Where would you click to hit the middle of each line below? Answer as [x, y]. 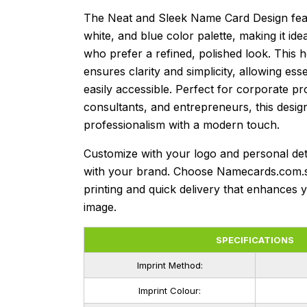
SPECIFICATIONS [255, 240]
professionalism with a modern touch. [182, 124]
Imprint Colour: [170, 290]
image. [100, 207]
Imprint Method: [170, 265]
